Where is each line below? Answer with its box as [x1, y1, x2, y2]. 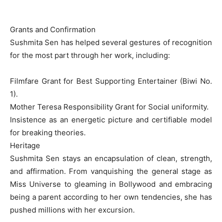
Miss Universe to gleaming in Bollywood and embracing [10, 179, 212, 189]
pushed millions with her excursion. [10, 205, 135, 215]
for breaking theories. [10, 128, 86, 137]
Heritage [10, 141, 40, 150]
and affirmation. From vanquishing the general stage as [10, 166, 212, 176]
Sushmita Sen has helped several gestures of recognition [10, 38, 212, 47]
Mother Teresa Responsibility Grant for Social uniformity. [10, 102, 209, 111]
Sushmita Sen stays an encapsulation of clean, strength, [10, 154, 212, 163]
